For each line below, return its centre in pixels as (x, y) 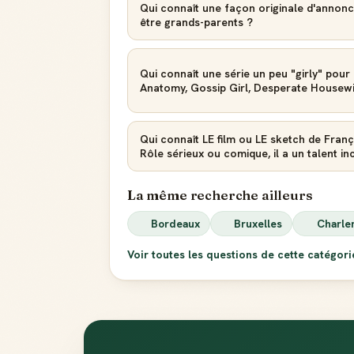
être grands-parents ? (196, 22)
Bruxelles (258, 224)
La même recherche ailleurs (220, 195)
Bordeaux (176, 224)
